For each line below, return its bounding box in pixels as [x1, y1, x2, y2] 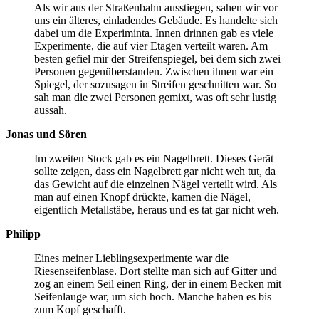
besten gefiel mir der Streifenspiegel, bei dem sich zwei [34, 52, 281, 65]
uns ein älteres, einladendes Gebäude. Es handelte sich [34, 14, 278, 26]
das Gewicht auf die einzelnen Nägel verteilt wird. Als [34, 177, 277, 190]
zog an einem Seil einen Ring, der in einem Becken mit [34, 277, 281, 290]
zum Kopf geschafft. [34, 303, 126, 315]
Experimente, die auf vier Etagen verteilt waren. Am [34, 39, 268, 52]
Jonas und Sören [6, 127, 87, 140]
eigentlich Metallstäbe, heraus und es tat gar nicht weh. [34, 203, 279, 216]
